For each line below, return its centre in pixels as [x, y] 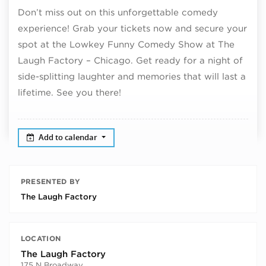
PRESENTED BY [50, 182]
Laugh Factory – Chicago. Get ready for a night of [130, 60]
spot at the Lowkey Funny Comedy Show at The [126, 44]
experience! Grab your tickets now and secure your [132, 28]
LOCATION [41, 239]
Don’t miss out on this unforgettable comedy [118, 12]
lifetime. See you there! [69, 92]
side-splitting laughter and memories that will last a [132, 76]
